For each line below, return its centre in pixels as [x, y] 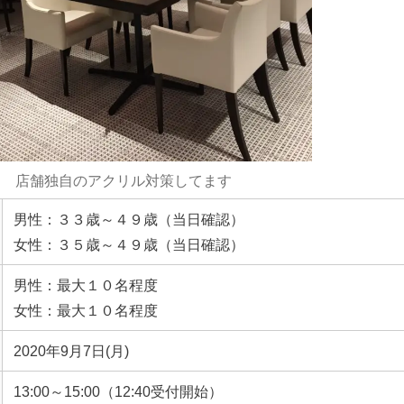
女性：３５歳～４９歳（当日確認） [129, 244]
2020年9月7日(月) [71, 350]
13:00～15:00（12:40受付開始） [118, 391]
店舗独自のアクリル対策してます [123, 180]
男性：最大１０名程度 [86, 285]
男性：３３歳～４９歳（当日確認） [129, 219]
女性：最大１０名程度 [86, 310]
